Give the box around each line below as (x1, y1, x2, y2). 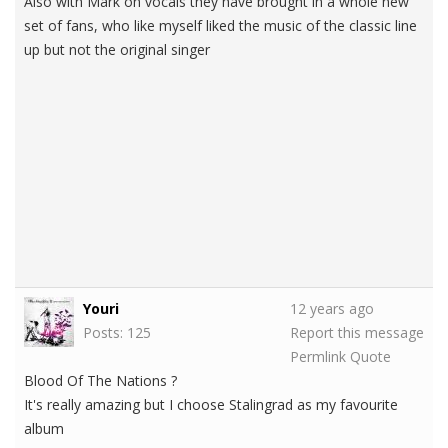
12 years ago (290, 299, 374, 319)
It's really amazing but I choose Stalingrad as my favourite (24, 395, 398, 415)
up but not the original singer (24, 40, 210, 60)
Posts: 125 (83, 323, 151, 343)
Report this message (290, 323, 424, 343)
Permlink (290, 347, 346, 367)
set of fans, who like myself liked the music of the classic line (24, 16, 417, 36)
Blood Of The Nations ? (24, 371, 177, 391)
